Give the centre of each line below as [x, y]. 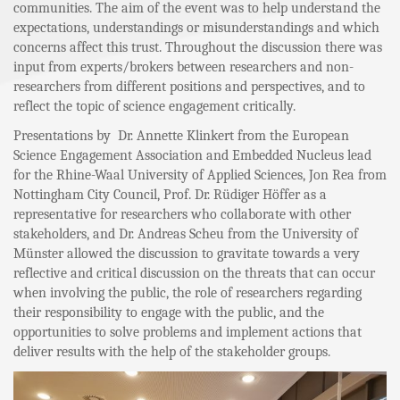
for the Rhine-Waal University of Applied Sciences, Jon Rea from [200, 175]
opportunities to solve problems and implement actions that [187, 332]
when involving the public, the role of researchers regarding [187, 292]
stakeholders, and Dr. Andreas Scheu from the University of [186, 233]
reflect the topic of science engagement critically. [154, 106]
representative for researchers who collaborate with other [182, 214]
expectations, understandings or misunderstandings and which [196, 27]
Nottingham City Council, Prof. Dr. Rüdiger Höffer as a [170, 194]
